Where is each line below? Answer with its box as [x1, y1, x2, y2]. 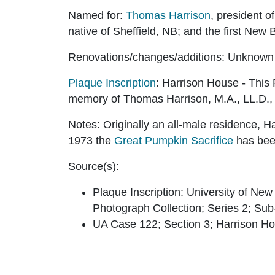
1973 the [68, 134, 114, 147]
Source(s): [68, 160, 119, 172]
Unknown [225, 50, 274, 63]
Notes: [68, 118, 100, 131]
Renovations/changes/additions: [68, 50, 225, 63]
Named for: [68, 9, 123, 21]
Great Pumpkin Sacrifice [114, 134, 233, 147]
